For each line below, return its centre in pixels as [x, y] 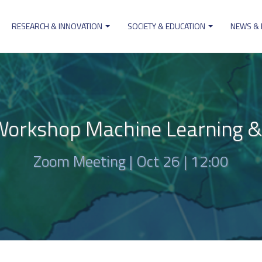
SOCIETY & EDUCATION [167, 26]
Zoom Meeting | [85, 161]
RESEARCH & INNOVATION [58, 26]
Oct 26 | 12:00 [182, 161]
